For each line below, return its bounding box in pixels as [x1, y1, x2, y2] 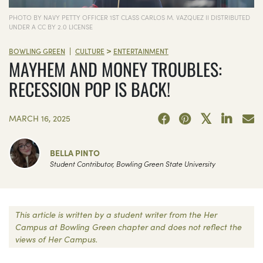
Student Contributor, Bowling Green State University [50, 158, 215, 168]
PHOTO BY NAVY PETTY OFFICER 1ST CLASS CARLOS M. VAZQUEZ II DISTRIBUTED [9, 12, 250, 22]
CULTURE [75, 45, 104, 56]
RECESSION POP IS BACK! [9, 76, 170, 103]
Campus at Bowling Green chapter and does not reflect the [15, 220, 242, 232]
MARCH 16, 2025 [9, 112, 70, 124]
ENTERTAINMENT [113, 45, 168, 56]
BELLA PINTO [50, 146, 100, 159]
